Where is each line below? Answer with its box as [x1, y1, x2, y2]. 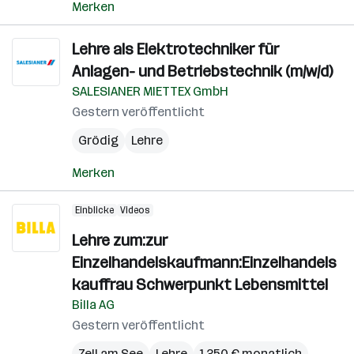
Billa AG [72, 297, 115, 312]
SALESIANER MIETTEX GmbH [72, 84, 228, 99]
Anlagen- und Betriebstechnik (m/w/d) [72, 62, 333, 81]
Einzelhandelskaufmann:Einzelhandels [72, 253, 337, 272]
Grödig [78, 133, 119, 148]
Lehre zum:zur [72, 231, 168, 250]
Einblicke [75, 205, 114, 216]
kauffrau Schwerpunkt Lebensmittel [72, 275, 328, 294]
